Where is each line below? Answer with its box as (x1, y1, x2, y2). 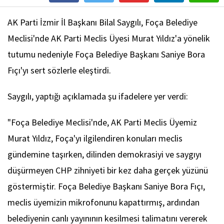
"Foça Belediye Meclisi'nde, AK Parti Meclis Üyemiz (7, 116, 197, 128)
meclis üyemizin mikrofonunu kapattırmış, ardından (7, 196, 199, 208)
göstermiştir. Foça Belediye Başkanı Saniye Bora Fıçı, (7, 180, 205, 192)
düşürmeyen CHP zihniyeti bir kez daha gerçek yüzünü (7, 164, 208, 176)
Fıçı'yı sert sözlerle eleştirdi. (7, 64, 111, 76)
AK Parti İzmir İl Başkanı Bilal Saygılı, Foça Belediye (7, 16, 197, 28)
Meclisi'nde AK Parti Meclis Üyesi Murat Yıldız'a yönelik (7, 32, 210, 44)
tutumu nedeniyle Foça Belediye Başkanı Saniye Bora (7, 48, 205, 60)
